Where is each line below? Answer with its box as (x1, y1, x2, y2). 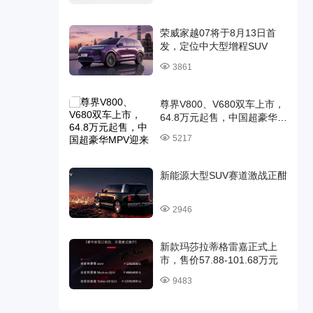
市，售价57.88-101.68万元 (159, 254, 278, 265)
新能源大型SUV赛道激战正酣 (159, 170, 287, 181)
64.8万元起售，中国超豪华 (159, 112, 277, 123)
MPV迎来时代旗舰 (159, 125, 240, 136)
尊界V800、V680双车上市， (159, 99, 284, 110)
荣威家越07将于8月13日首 (159, 27, 276, 38)
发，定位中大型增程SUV (159, 41, 268, 52)
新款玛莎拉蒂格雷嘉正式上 (159, 241, 277, 252)
